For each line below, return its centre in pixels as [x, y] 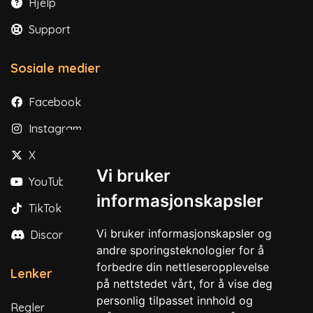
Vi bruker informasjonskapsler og [184, 233]
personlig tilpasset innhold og [174, 300]
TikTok [44, 209]
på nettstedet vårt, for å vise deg [184, 284]
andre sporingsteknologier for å [180, 250]
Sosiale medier [56, 68]
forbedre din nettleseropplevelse [182, 267]
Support [48, 30]
